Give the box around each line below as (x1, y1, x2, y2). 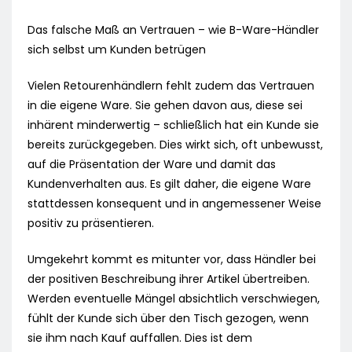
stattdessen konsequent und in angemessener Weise (27, 196, 321, 212)
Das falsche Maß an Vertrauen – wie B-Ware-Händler (27, 22, 319, 38)
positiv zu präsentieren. (27, 215, 154, 232)
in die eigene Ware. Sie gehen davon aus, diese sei (27, 97, 302, 114)
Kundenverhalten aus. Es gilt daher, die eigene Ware (27, 176, 311, 192)
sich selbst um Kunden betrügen (27, 42, 206, 58)
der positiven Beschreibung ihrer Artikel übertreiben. (27, 271, 310, 288)
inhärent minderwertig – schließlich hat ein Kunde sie (27, 117, 319, 134)
